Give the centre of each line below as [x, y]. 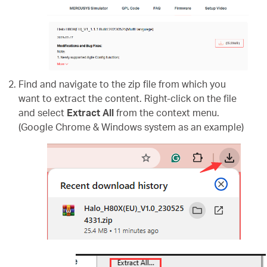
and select [43, 112]
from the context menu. [167, 112]
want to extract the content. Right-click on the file [128, 98]
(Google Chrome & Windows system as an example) [131, 127]
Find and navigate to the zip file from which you [122, 84]
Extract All [91, 112]
